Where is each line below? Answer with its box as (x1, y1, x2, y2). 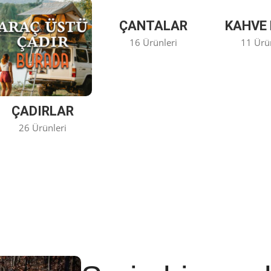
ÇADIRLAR (11, 103, 74, 119)
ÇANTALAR (119, 18, 188, 33)
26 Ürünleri (19, 122, 67, 134)
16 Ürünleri (129, 36, 178, 48)
